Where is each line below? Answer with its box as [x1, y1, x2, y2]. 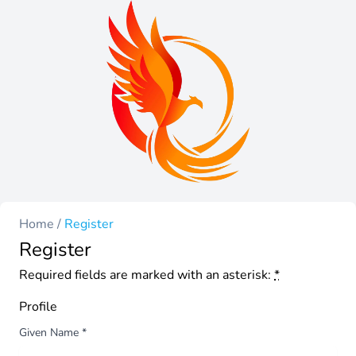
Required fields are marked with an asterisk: [19, 265, 274, 284]
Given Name [19, 324, 82, 340]
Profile [19, 297, 57, 315]
